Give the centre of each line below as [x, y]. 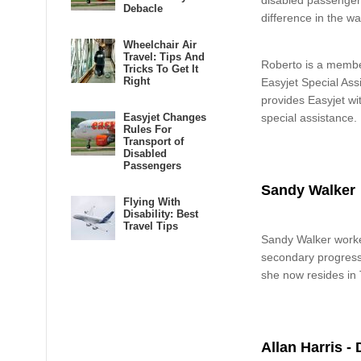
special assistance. [309, 118]
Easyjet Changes [165, 117]
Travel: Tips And [164, 57]
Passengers [152, 166]
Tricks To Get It [161, 69]
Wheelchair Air [160, 45]
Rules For [147, 129]
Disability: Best [161, 214]
